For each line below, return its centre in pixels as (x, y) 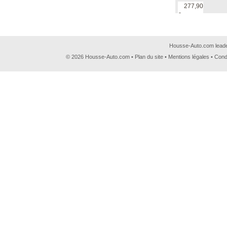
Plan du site (149, 57)
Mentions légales (189, 57)
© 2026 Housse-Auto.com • (100, 57)
